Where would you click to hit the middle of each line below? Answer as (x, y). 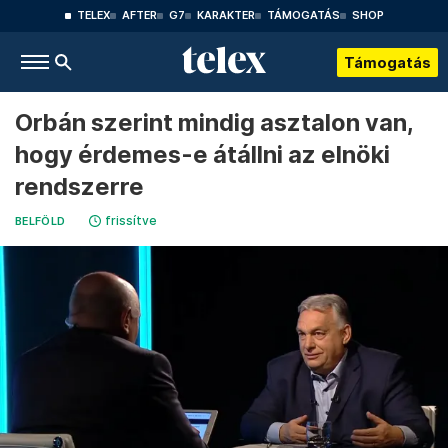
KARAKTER (225, 15)
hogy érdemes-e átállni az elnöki (202, 154)
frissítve (131, 220)
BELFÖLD (40, 221)
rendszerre (79, 186)
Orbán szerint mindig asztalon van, (214, 122)
